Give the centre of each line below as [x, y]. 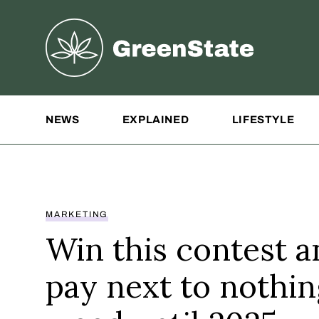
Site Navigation [88, 105]
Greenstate [77, 28]
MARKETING [77, 214]
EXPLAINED [156, 120]
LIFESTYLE [263, 120]
